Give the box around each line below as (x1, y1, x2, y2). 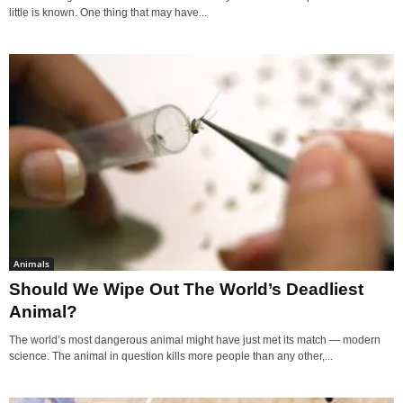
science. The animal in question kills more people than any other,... (9, 349, 333, 363)
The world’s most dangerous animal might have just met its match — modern (9, 333, 381, 346)
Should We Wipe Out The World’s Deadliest (9, 279, 363, 299)
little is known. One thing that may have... (9, 5, 207, 19)
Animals (13, 256, 49, 270)
